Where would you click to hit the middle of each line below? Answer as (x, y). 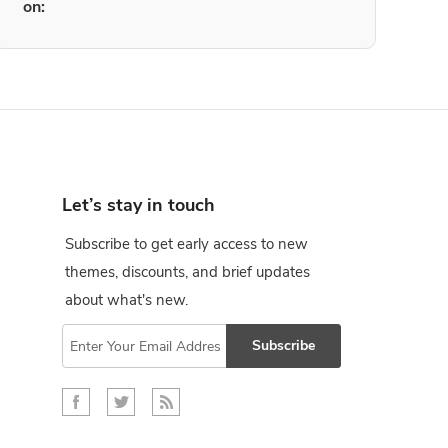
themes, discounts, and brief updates (187, 272)
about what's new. (126, 300)
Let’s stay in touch (138, 205)
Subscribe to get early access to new (186, 244)
